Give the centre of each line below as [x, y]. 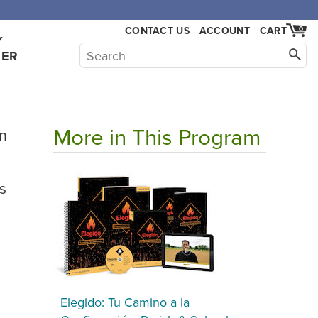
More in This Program [157, 136]
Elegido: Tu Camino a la [125, 302]
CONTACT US [157, 31]
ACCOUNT [224, 31]
